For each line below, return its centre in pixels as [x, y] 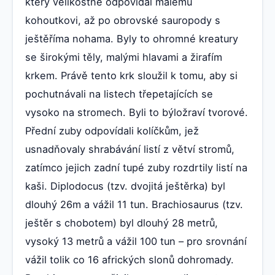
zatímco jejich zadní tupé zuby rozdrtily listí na [136, 167]
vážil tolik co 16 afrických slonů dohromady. [130, 259]
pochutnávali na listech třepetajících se [119, 94]
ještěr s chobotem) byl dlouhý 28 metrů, [122, 223]
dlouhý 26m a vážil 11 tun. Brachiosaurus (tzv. [134, 204]
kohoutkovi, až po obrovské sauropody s [123, 20]
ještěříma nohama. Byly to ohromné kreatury [132, 38]
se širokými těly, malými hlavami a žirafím [124, 57]
